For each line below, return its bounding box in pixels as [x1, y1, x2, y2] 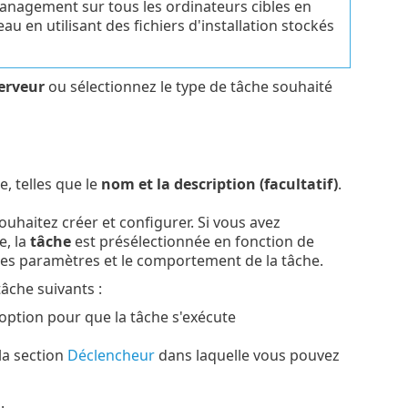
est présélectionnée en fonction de [70, 231, 314, 252]
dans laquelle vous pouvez [154, 345, 340, 366]
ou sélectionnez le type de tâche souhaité [44, 76, 332, 97]
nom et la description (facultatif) [100, 174, 338, 195]
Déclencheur [66, 345, 155, 366]
